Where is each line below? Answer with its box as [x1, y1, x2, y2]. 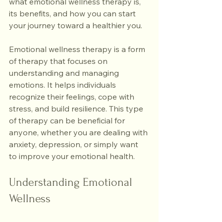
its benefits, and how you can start [9, 8, 138, 18]
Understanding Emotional [9, 175, 135, 189]
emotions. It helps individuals [9, 80, 118, 90]
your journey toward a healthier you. [9, 20, 142, 30]
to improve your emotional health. [9, 151, 135, 161]
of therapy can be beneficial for [9, 115, 127, 125]
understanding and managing [9, 68, 121, 78]
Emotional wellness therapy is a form [9, 44, 147, 54]
